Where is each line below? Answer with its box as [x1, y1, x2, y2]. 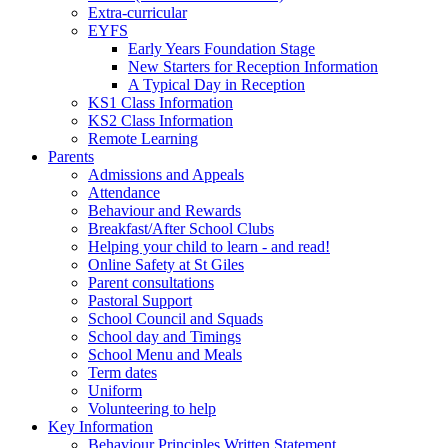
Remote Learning [88, 130, 198, 147]
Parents [48, 148, 94, 165]
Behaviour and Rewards [88, 202, 241, 219]
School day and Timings [88, 328, 241, 345]
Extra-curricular [88, 4, 187, 21]
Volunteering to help [88, 400, 216, 417]
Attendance [88, 184, 160, 201]
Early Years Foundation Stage [128, 40, 315, 57]
